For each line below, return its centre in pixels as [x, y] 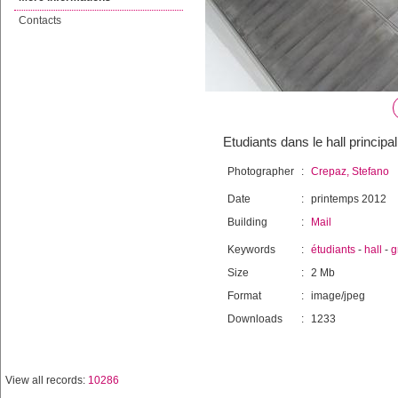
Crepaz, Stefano [350, 171]
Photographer [261, 171]
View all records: [47, 380]
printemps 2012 [349, 199]
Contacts [40, 20]
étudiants [333, 250]
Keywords [251, 250]
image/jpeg [338, 296]
